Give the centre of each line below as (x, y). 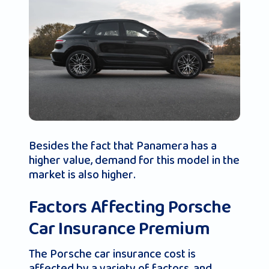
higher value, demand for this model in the (134, 161)
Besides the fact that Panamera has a (123, 146)
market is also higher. (82, 175)
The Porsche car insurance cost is (112, 254)
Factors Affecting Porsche (130, 208)
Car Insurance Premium (119, 229)
